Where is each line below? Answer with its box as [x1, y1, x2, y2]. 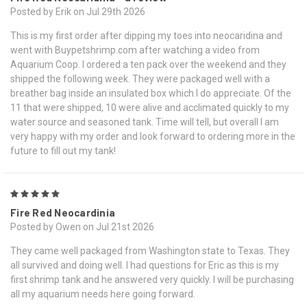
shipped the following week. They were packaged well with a [10, 73, 270, 85]
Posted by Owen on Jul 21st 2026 [10, 221, 154, 233]
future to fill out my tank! [10, 145, 116, 157]
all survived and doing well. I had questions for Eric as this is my [10, 260, 279, 271]
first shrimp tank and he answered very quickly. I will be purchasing [10, 274, 294, 286]
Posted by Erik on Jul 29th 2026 [10, 6, 145, 18]
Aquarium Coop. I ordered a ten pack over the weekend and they [10, 59, 286, 71]
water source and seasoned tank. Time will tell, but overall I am [10, 116, 279, 128]
